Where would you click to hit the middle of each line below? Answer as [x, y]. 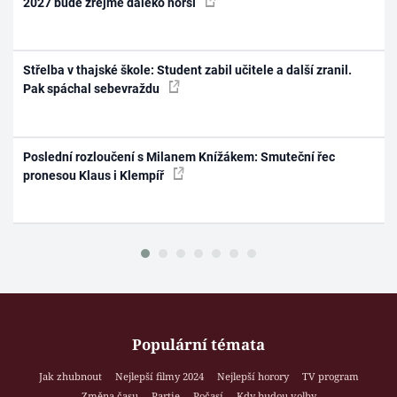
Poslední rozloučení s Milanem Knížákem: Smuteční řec [179, 156]
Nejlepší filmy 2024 [159, 376]
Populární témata [198, 344]
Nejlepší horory [253, 376]
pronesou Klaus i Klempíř [95, 175]
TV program [330, 376]
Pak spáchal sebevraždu [93, 89]
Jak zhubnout [70, 376]
